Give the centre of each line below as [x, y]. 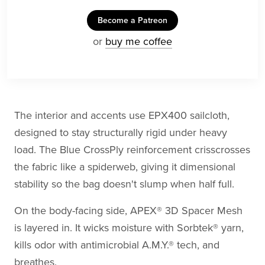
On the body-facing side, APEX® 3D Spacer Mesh [128, 210]
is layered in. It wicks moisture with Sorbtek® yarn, [129, 227]
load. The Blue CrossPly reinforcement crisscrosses [132, 149]
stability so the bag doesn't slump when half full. [124, 184]
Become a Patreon [132, 20]
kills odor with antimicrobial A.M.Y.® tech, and [117, 245]
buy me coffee [139, 41]
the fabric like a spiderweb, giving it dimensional [125, 167]
